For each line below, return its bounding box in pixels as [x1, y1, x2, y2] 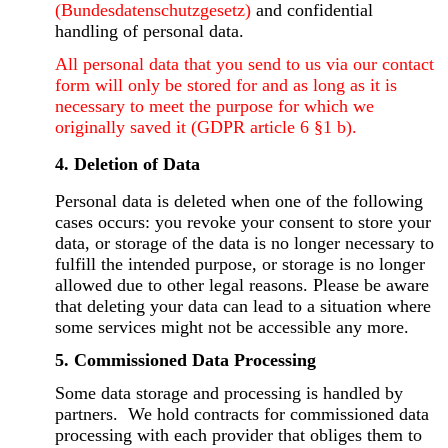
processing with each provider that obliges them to [55, 424, 423, 445]
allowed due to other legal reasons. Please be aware [55, 274, 430, 295]
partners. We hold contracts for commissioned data [55, 403, 430, 424]
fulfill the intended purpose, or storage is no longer [55, 253, 426, 274]
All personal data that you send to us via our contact [55, 53, 435, 74]
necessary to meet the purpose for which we [55, 95, 375, 116]
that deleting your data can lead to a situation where [55, 295, 432, 316]
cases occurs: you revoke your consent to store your [55, 211, 432, 232]
